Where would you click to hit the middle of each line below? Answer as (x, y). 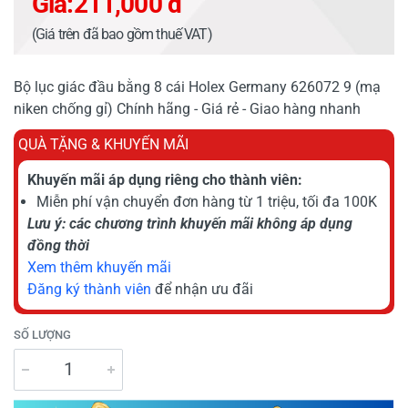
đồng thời (58, 245)
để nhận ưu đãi (202, 289)
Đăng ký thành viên (89, 289)
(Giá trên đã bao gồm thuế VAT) (122, 34)
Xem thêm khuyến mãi (99, 267)
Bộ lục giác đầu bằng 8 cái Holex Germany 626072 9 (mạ (197, 87)
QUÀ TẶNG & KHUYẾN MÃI (103, 144)
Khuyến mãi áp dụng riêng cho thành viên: (165, 179)
